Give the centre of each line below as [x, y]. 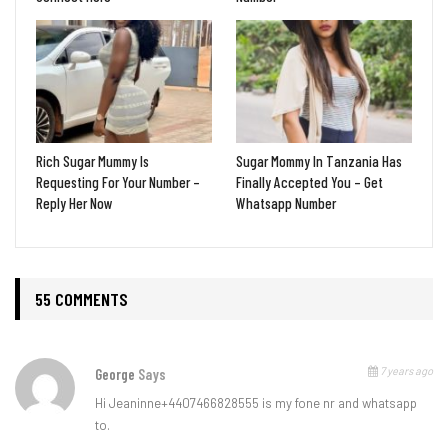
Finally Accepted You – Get [309, 181]
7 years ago [405, 370]
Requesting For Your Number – [118, 181]
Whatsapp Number [286, 202]
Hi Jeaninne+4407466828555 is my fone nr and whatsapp [256, 402]
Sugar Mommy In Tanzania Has [319, 160]
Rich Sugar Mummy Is [92, 160]
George [116, 373]
